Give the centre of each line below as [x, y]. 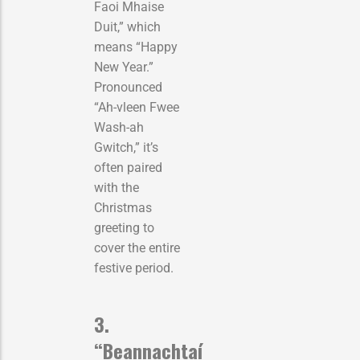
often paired [128, 167]
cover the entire [137, 247]
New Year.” [124, 67]
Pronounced [128, 87]
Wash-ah [119, 127]
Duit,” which [127, 27]
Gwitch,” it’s [126, 147]
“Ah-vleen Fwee [137, 107]
